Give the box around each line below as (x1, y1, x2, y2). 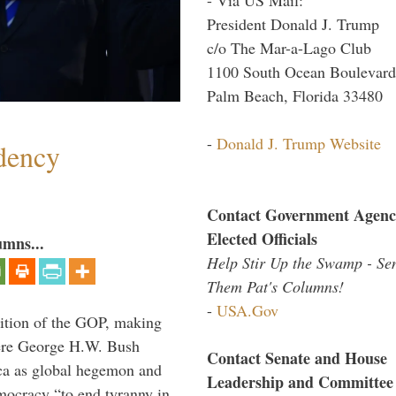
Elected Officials (207, 226, 317, 250)
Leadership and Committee (207, 369, 393, 393)
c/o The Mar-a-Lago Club (207, 36, 371, 58)
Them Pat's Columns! (207, 275, 344, 297)
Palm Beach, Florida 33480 (207, 84, 383, 106)
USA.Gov (217, 299, 278, 321)
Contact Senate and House (207, 346, 387, 369)
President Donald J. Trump (207, 12, 379, 34)
